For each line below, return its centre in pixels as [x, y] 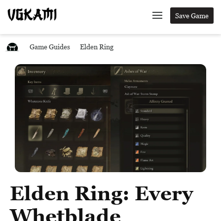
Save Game [192, 16]
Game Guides [50, 47]
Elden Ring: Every [101, 193]
